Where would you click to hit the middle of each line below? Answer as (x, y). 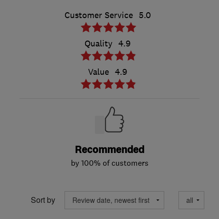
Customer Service (99, 15)
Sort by (43, 200)
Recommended (109, 150)
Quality (99, 43)
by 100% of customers (109, 163)
